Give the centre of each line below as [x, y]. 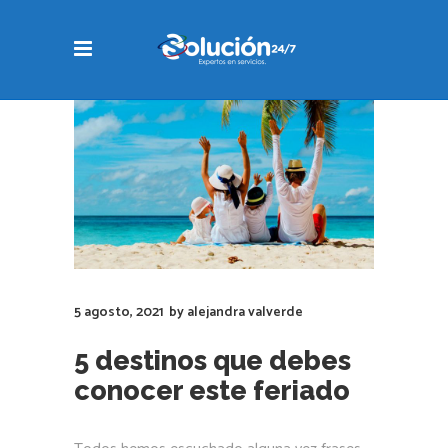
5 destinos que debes [212, 360]
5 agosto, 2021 [119, 312]
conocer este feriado [212, 390]
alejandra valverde [245, 312]
